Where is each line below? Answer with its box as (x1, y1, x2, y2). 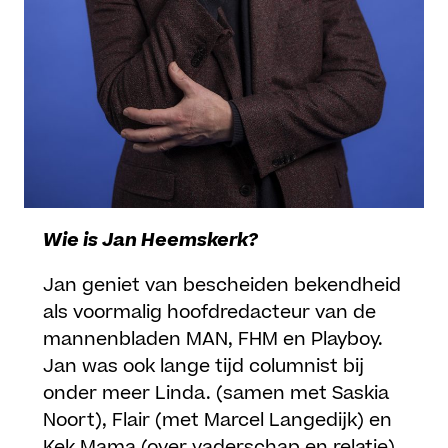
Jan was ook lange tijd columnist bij (43, 354, 365, 380)
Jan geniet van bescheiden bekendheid (43, 273, 402, 299)
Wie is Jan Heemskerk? (43, 228, 259, 254)
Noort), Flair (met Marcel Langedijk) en (43, 408, 393, 434)
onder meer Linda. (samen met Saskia (43, 381, 390, 407)
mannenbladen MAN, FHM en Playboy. (43, 327, 384, 353)
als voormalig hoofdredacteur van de (43, 300, 377, 326)
